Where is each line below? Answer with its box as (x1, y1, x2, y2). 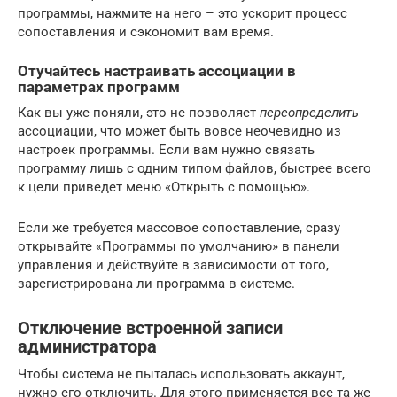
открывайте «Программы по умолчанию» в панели (18, 237, 339, 254)
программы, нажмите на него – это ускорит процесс (18, 5, 347, 22)
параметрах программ (18, 79, 180, 97)
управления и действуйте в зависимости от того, (18, 256, 329, 273)
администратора (18, 336, 157, 357)
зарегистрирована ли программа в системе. (18, 275, 295, 292)
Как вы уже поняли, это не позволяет (18, 104, 260, 121)
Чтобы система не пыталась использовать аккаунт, (18, 365, 345, 382)
